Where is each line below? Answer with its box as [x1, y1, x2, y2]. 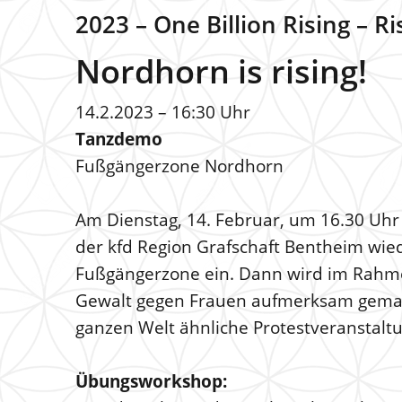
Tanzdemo [75, 127, 162, 151]
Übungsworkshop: [75, 370, 227, 393]
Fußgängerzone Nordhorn [75, 154, 284, 178]
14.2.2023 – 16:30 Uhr [75, 100, 250, 124]
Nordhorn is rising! [75, 49, 367, 93]
